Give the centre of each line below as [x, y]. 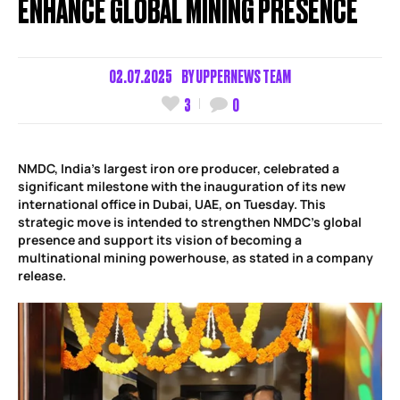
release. [42, 276]
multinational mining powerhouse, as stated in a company [196, 258]
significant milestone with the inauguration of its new [182, 187]
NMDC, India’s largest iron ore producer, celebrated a [179, 169]
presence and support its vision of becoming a [160, 240]
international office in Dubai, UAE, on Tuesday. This [172, 204]
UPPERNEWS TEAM [243, 75]
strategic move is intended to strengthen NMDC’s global [190, 222]
